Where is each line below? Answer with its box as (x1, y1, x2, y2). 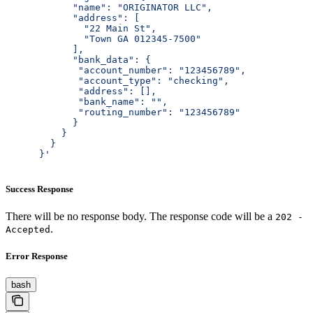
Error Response (6, 251, 68, 262)
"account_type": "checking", (6, 75, 229, 86)
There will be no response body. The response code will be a (6, 210, 275, 222)
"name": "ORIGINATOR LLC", (6, 1, 212, 13)
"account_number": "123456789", (6, 64, 246, 75)
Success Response (6, 183, 73, 194)
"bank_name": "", (6, 96, 168, 107)
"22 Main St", (6, 22, 156, 34)
